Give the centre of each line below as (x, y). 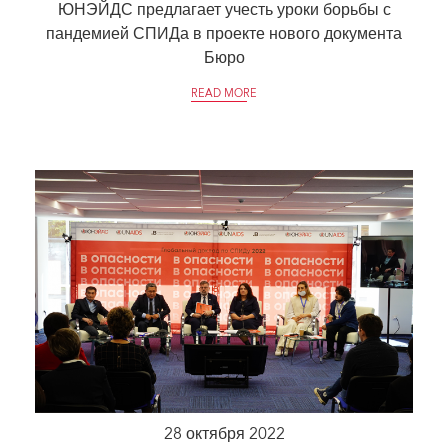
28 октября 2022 (224, 435)
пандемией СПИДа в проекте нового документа (224, 35)
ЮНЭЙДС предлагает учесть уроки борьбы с (224, 11)
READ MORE (224, 95)
